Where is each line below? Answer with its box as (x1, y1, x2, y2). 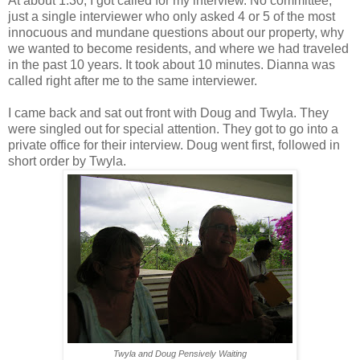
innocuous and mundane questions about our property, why (8, 26, 344, 40)
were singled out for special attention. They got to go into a (8, 122, 338, 137)
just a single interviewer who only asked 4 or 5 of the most (8, 10, 335, 24)
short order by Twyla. (8, 154, 126, 169)
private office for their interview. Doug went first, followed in (8, 138, 340, 153)
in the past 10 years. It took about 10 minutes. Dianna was (8, 58, 335, 72)
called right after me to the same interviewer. (8, 74, 257, 88)
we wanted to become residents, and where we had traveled (8, 42, 349, 56)
